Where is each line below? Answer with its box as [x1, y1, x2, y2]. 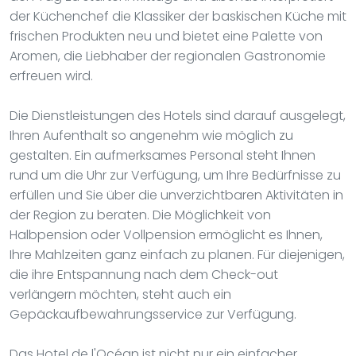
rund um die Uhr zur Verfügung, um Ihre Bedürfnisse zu [10, 165, 341, 184]
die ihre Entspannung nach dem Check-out [10, 265, 278, 284]
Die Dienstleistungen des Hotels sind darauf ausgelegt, [10, 106, 346, 125]
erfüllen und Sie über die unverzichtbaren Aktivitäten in [10, 185, 343, 204]
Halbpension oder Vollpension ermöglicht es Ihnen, [10, 225, 323, 244]
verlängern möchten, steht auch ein [10, 284, 231, 304]
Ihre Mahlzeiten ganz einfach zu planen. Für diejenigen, [10, 245, 345, 264]
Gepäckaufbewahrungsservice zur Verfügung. [10, 304, 296, 323]
